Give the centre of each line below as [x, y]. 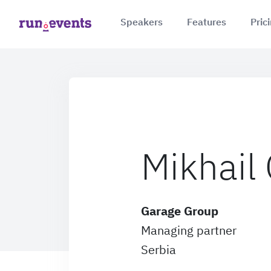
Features [207, 22]
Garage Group [180, 211]
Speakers [142, 22]
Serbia [158, 249]
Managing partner [189, 230]
